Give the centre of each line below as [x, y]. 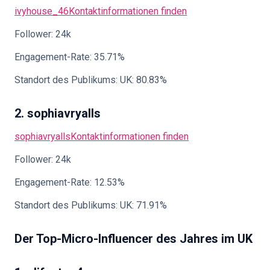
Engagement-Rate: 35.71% [70, 57]
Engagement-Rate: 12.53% [70, 182]
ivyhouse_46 [42, 11]
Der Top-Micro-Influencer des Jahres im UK [133, 239]
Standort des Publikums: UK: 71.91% [91, 205]
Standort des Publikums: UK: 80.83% [91, 80]
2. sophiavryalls [58, 113]
